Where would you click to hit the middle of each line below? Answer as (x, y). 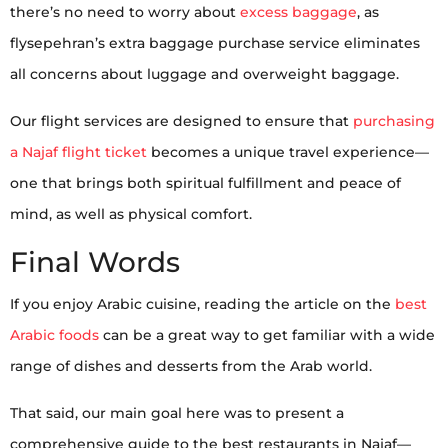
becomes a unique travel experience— (288, 151)
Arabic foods (54, 334)
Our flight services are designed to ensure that (181, 120)
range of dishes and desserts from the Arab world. (191, 365)
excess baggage (298, 11)
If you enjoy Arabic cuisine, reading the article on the (202, 303)
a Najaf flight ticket (78, 151)
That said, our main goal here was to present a (177, 412)
